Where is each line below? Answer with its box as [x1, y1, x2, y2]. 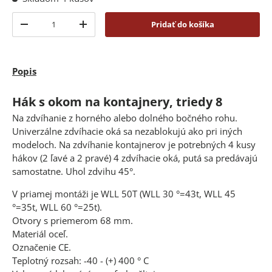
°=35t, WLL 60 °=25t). [12, 201, 102, 214]
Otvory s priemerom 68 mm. [12, 214, 133, 227]
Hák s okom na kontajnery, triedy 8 [12, 93, 222, 110]
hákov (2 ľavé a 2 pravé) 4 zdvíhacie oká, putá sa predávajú [12, 152, 257, 165]
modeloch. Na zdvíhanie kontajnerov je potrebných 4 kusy [12, 138, 256, 151]
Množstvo [12, 12, 50, 23]
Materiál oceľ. [12, 228, 70, 240]
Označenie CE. [12, 241, 71, 254]
